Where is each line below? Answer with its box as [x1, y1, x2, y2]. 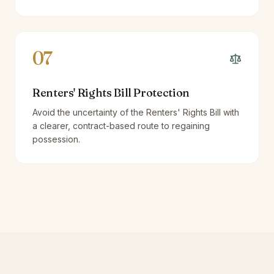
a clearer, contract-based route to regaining [32, 120, 210, 131]
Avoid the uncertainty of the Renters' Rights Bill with [32, 107, 239, 117]
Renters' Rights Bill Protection [32, 86, 190, 100]
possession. [32, 134, 80, 144]
